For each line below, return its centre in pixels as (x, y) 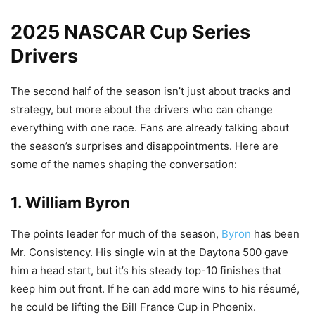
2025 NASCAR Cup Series (130, 32)
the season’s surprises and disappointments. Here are (144, 146)
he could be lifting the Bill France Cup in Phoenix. (133, 307)
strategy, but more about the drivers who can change (142, 109)
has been (275, 233)
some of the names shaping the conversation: (124, 164)
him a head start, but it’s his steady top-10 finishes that (146, 270)
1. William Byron (70, 202)
